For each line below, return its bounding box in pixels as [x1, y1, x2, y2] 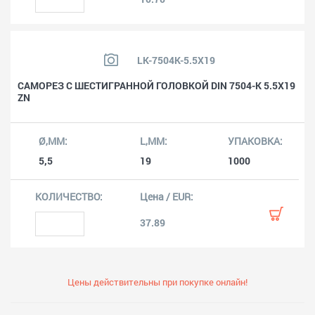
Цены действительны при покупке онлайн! [67, 276, 247, 288]
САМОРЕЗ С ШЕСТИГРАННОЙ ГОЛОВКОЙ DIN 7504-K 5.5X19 [18, 79, 295, 92]
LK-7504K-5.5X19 [136, 53, 215, 67]
